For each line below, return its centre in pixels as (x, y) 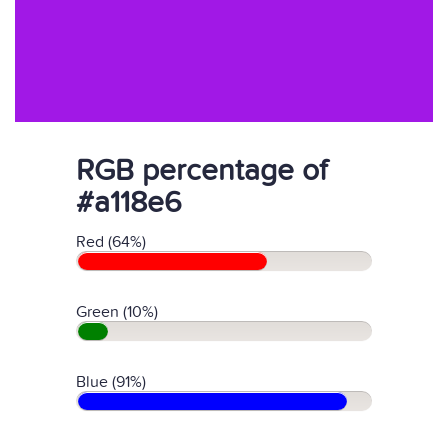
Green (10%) (117, 312)
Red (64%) (111, 242)
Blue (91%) (111, 382)
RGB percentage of (201, 171)
